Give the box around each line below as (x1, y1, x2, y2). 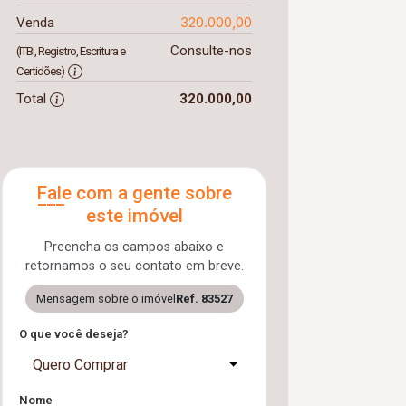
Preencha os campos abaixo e (44, 239, 224, 255)
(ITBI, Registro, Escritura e (16, 44, 125, 58)
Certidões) (16, 64, 64, 78)
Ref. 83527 (175, 292, 233, 305)
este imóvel (85, 205, 183, 227)
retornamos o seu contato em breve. (24, 258, 244, 274)
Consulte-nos (169, 43, 252, 59)
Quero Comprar (33, 356, 128, 373)
